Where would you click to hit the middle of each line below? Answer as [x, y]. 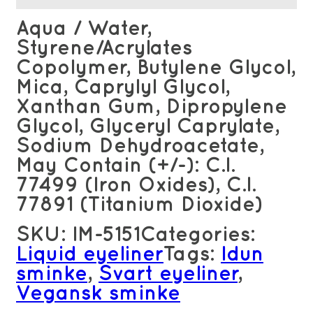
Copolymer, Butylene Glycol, [156, 68]
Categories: [198, 235]
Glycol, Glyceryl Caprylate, [148, 127]
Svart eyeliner [168, 274]
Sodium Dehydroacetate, [140, 146]
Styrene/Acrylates [104, 49]
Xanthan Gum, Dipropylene [152, 107]
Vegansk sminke [98, 294]
